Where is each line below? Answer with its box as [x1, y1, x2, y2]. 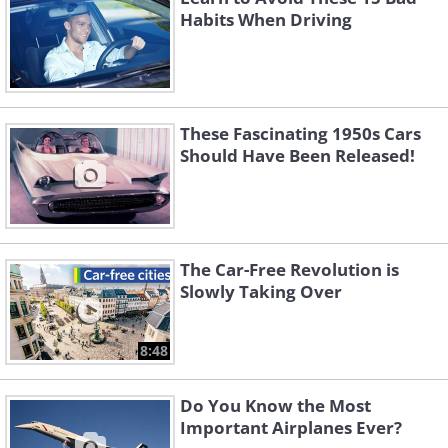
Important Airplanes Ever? [180, 416, 402, 440]
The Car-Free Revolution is [180, 258, 399, 282]
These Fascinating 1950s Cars [180, 122, 421, 146]
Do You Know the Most [180, 394, 371, 418]
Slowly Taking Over [180, 280, 342, 304]
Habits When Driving [180, 8, 352, 32]
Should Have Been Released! [180, 144, 415, 168]
